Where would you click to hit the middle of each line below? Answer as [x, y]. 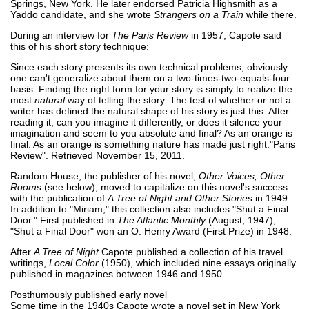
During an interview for [61, 35]
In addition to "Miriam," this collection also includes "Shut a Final [149, 209]
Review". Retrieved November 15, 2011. [98, 155]
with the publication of [59, 198]
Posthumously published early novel [89, 294]
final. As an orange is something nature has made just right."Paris [153, 144]
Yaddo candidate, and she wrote [82, 14]
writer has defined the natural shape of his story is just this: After [150, 111]
